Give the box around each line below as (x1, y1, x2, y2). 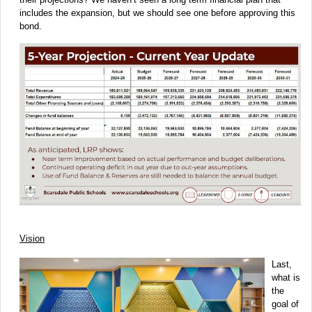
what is (272, 272, 300, 283)
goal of (272, 299, 299, 310)
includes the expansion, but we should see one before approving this (19, 8, 295, 19)
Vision (19, 233, 45, 244)
